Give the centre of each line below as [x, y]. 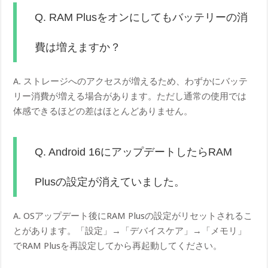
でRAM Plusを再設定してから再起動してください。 [118, 246]
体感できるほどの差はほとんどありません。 [103, 111]
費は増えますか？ [78, 47]
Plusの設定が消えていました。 [110, 182]
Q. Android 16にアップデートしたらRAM [134, 152]
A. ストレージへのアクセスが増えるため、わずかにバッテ [131, 81]
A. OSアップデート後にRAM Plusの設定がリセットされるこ [133, 216]
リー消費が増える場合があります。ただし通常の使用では [130, 96]
